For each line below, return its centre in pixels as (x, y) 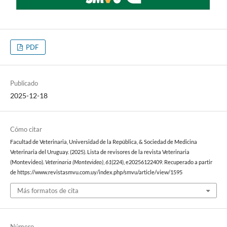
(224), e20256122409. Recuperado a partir (162, 162)
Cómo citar (26, 129)
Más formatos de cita (48, 190)
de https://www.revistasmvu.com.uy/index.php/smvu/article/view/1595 (96, 173)
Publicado (24, 83)
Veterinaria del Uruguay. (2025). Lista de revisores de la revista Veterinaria (100, 152)
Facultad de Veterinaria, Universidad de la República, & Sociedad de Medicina (103, 142)
